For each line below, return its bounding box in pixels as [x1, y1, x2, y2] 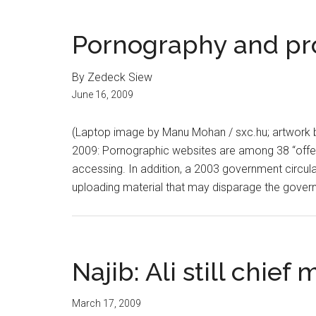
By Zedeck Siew [72, 71, 152, 84]
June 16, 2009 [72, 89, 133, 100]
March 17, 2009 [72, 298, 141, 309]
